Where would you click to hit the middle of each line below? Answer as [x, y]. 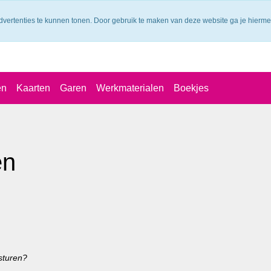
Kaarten [33, 88]
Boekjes [191, 88]
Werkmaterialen [130, 88]
